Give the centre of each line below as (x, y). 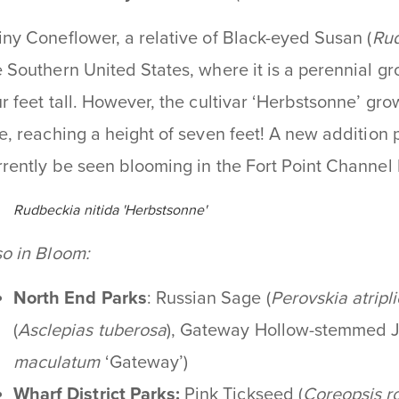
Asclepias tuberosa (92, 330)
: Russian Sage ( (208, 298)
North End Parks (80, 298)
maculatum (57, 362)
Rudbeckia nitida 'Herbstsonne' (110, 210)
